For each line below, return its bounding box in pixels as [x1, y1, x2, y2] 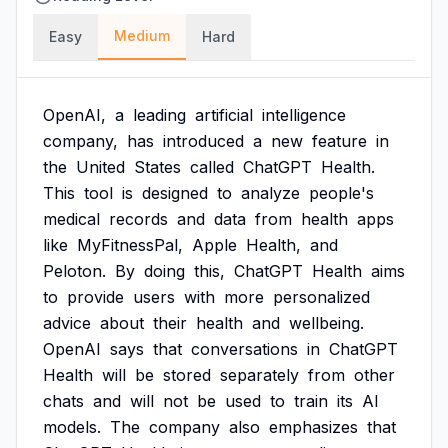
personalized [273, 287, 370, 307]
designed [142, 183, 208, 203]
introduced [163, 131, 244, 151]
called [190, 157, 234, 177]
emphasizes [269, 417, 358, 437]
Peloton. [43, 261, 106, 281]
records [109, 209, 168, 229]
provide [67, 287, 124, 307]
